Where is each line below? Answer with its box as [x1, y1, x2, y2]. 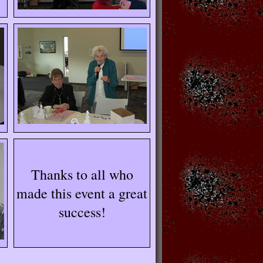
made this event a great [16, 184, 147, 203]
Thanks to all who [31, 165, 133, 184]
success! [58, 203, 106, 221]
